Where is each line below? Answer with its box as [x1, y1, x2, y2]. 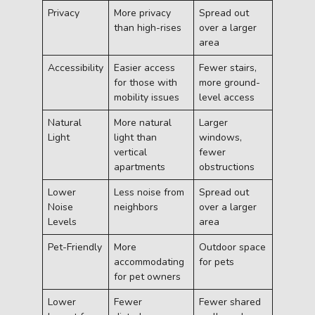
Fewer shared [199, 295, 261, 309]
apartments [114, 160, 165, 174]
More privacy [114, 6, 171, 20]
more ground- [199, 75, 260, 89]
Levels [48, 214, 77, 229]
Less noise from [114, 185, 184, 199]
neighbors [114, 200, 158, 214]
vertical [114, 145, 147, 159]
